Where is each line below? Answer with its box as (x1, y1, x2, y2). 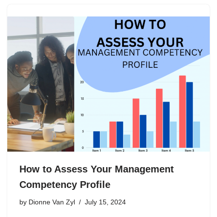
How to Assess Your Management (19, 163, 174, 174)
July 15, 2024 (85, 198, 126, 206)
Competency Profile (19, 179, 110, 190)
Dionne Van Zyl (29, 198, 75, 206)
